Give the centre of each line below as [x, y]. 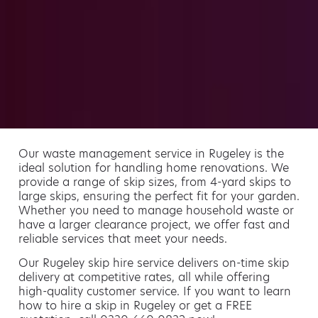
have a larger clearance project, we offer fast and [154, 224]
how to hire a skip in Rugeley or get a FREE [135, 305]
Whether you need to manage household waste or [156, 210]
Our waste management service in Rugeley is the [151, 153]
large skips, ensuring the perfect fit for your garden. [159, 196]
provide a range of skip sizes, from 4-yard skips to [155, 182]
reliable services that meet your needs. [123, 238]
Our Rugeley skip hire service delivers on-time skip [154, 263]
